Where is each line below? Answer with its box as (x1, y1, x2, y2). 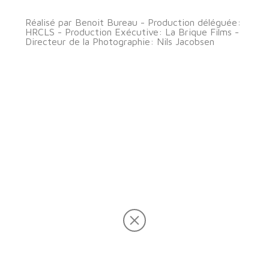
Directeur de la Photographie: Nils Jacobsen (25, 36, 214, 47)
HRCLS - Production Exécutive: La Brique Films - (25, 26, 239, 38)
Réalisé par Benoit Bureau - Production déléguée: (25, 17, 241, 28)
